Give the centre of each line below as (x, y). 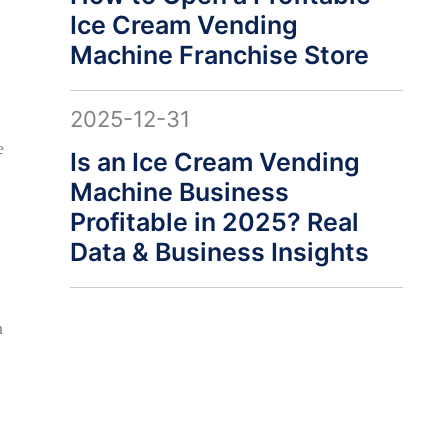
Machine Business (179, 192)
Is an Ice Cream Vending (214, 162)
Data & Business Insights (219, 252)
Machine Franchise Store (219, 55)
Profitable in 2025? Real (214, 222)
